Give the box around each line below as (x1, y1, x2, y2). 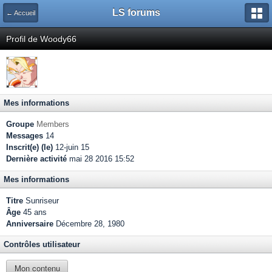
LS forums (112, 7, 160, 18)
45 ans (21, 208, 47, 217)
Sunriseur (23, 196, 59, 205)
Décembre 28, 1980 (56, 219, 124, 228)
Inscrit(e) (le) (6, 143, 53, 152)
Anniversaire (6, 219, 53, 228)
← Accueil (6, 9, 35, 16)
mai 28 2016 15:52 (67, 154, 134, 163)
